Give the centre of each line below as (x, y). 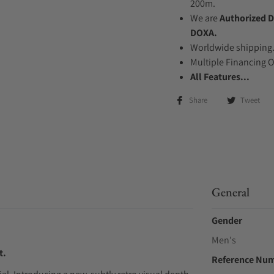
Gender (227, 220)
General (230, 192)
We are (205, 18)
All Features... (220, 77)
